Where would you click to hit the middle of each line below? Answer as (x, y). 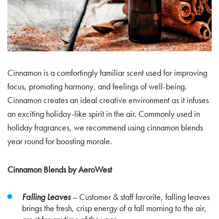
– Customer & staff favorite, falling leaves (140, 197)
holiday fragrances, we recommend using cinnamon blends (105, 127)
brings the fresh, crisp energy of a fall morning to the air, (114, 208)
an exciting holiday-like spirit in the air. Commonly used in (104, 113)
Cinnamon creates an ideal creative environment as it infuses (108, 100)
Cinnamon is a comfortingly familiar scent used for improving (107, 72)
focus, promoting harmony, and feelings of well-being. (97, 86)
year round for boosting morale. (60, 141)
